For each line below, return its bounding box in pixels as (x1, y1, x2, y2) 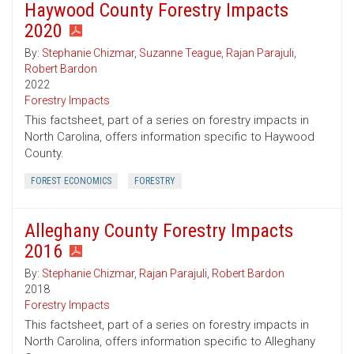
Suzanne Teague (139, 47, 221, 60)
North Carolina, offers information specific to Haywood (24, 130, 314, 145)
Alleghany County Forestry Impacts (24, 220, 293, 243)
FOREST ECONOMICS (31, 175, 111, 187)
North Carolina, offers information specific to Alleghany (24, 334, 315, 349)
